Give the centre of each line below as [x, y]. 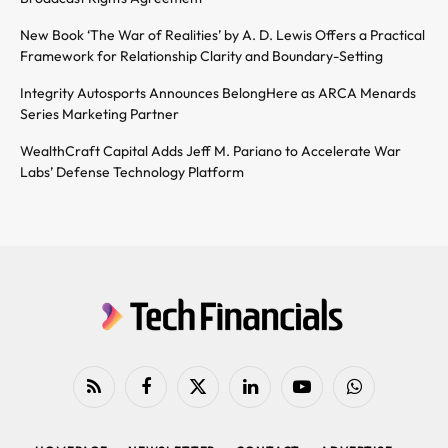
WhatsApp [384, 394]
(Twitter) [220, 413]
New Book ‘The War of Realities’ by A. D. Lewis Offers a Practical [222, 35]
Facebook [172, 394]
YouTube [325, 394]
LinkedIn [272, 394]
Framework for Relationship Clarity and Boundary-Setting [201, 56]
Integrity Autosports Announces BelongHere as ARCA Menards [218, 93]
